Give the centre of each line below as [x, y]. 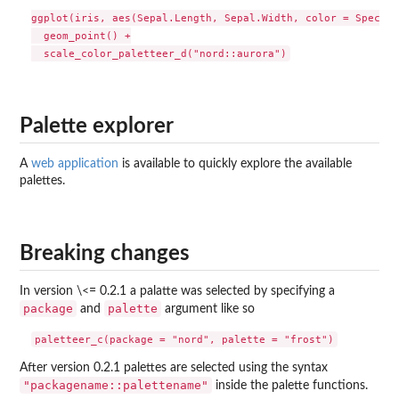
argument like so [208, 309]
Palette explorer [97, 126]
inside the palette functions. [290, 385]
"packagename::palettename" [116, 385]
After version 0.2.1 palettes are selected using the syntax [174, 367]
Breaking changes [105, 254]
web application [75, 163]
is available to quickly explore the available [235, 163]
